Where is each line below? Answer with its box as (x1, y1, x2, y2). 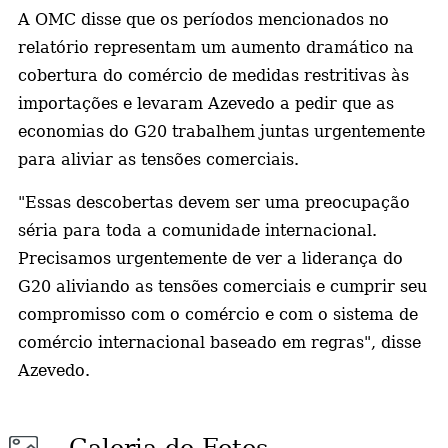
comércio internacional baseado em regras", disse (17, 333, 421, 352)
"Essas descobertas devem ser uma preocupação (17, 193, 410, 212)
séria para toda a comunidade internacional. (17, 221, 377, 240)
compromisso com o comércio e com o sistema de (17, 305, 418, 324)
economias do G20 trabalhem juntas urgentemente (17, 122, 425, 141)
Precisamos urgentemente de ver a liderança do (17, 249, 403, 268)
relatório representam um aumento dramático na (17, 38, 414, 57)
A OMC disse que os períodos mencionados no (17, 10, 389, 29)
